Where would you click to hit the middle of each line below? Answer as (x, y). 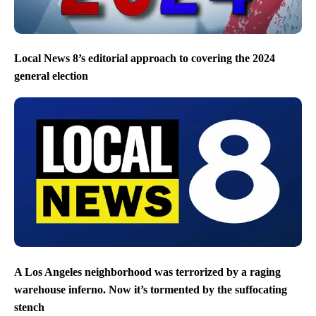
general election (51, 76)
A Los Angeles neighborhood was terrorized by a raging (147, 272)
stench (29, 308)
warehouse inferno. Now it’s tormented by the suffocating (151, 290)
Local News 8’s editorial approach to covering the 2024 (145, 58)
